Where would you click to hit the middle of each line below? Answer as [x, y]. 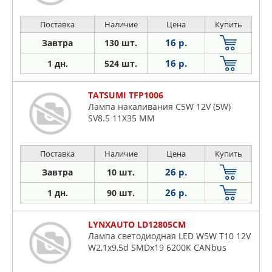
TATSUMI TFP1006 [126, 95]
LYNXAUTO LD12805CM [137, 224]
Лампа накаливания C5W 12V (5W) [159, 107]
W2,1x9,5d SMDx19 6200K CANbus [157, 247]
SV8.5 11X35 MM [121, 118]
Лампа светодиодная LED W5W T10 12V [169, 236]
